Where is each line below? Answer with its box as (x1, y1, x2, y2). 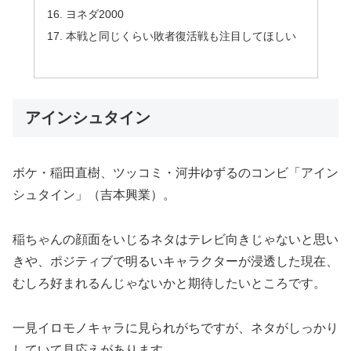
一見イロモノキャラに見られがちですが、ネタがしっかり (13, 320, 338, 335)
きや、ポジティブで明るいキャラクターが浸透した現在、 (13, 254, 338, 268)
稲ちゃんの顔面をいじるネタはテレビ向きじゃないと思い (13, 232, 338, 246)
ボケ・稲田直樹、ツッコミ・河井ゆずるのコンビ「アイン (13, 166, 338, 180)
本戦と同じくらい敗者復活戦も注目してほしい (65, 30, 296, 43)
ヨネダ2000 (65, 8, 124, 21)
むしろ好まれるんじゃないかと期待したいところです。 (13, 276, 326, 290)
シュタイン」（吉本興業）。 (13, 188, 175, 202)
